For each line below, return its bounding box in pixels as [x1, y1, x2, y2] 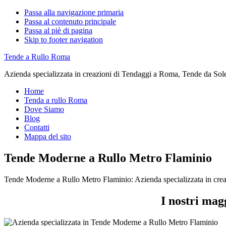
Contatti [24, 123, 49, 132]
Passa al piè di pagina [24, 26, 92, 35]
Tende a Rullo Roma [4, 52, 70, 61]
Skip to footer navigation [24, 35, 103, 44]
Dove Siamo [24, 105, 64, 114]
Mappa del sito [24, 132, 71, 141]
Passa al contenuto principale [24, 17, 116, 26]
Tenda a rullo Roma [24, 96, 87, 104]
